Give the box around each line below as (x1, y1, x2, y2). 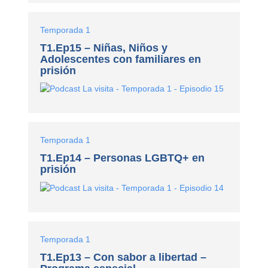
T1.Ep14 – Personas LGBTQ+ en (40, 152, 205, 165)
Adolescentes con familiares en (40, 53, 202, 65)
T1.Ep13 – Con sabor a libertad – (40, 251, 207, 264)
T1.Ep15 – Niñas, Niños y (40, 41, 168, 54)
